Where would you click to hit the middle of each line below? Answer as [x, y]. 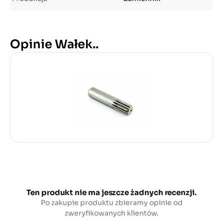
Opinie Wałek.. [54, 44]
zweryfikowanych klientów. [111, 213]
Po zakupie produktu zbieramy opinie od [111, 202]
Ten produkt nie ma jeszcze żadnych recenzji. [111, 192]
